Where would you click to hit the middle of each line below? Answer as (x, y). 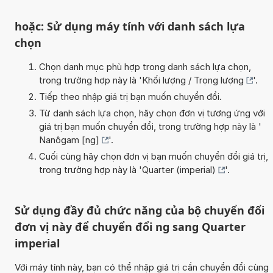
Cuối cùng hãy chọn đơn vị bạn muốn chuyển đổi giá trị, (153, 156)
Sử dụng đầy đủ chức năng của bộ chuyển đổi (139, 210)
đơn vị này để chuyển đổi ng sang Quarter (130, 226)
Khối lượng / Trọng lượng (193, 80)
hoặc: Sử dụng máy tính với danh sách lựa (129, 26)
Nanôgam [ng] (69, 140)
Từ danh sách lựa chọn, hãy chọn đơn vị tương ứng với (152, 113)
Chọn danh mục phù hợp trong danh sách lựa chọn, (145, 66)
